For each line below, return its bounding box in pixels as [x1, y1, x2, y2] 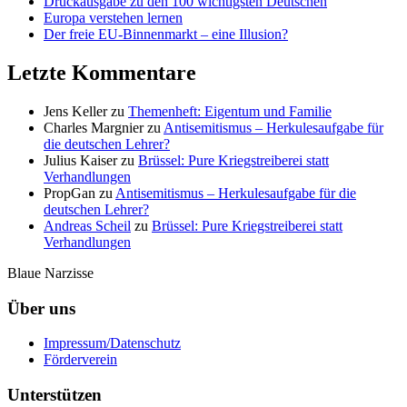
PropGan [44, 184, 95, 201]
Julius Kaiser [44, 152, 117, 168]
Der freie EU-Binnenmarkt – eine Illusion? [44, 26, 288, 43]
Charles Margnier [44, 119, 144, 135]
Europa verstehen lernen [44, 10, 183, 26]
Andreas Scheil [44, 217, 131, 233]
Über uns [7, 298, 75, 318]
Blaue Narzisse [7, 264, 94, 281]
